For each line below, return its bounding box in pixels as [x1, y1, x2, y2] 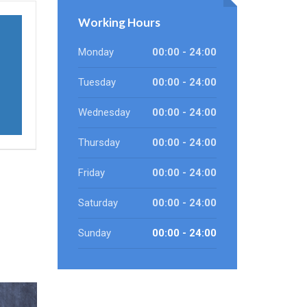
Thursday [77, 136, 120, 149]
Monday [77, 46, 114, 58]
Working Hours [77, 15, 160, 29]
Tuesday [77, 76, 116, 88]
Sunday [77, 227, 111, 239]
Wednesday [77, 106, 130, 119]
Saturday [77, 197, 118, 209]
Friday [77, 167, 105, 179]
